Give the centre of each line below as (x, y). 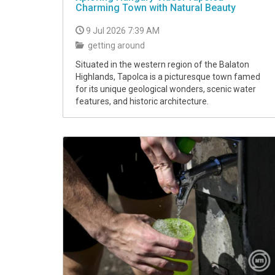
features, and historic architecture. (142, 102)
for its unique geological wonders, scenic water (166, 89)
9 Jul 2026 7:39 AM (123, 31)
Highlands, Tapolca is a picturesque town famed (168, 77)
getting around (115, 46)
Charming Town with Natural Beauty (156, 8)
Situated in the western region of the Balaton (162, 65)
